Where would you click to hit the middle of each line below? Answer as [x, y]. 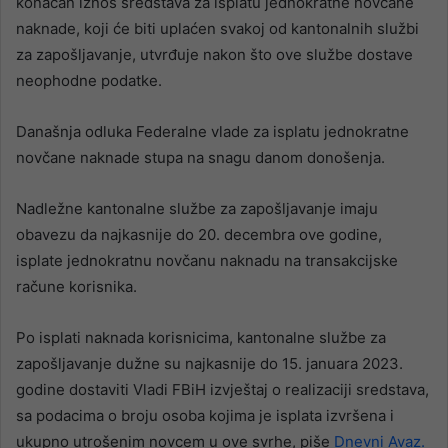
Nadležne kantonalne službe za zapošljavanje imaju [197, 208]
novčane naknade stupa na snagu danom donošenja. [200, 157]
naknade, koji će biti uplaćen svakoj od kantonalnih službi [217, 28]
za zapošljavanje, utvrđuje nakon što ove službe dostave [214, 54]
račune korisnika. [76, 286]
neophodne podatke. [89, 80]
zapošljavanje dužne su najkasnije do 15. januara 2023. [209, 363]
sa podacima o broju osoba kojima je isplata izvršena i [205, 415]
